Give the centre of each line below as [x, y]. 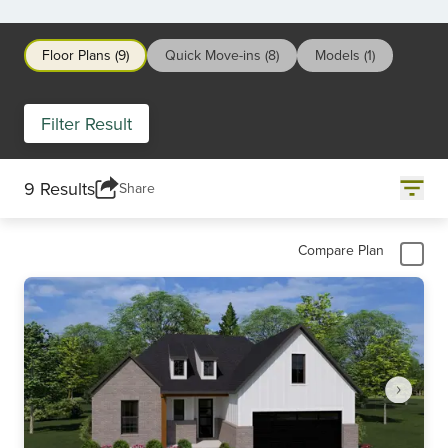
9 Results [59, 188]
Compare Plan [341, 249]
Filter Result [86, 123]
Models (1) [345, 55]
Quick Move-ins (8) [222, 55]
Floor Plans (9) [85, 55]
